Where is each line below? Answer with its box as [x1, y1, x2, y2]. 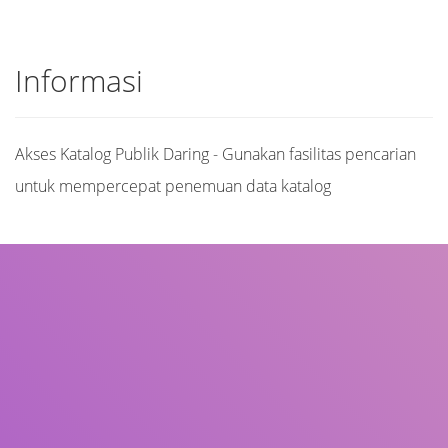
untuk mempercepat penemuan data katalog [15, 175, 331, 197]
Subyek [22, 420, 69, 437]
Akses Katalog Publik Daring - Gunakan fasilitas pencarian [15, 143, 416, 165]
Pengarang [22, 362, 89, 379]
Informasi [15, 60, 143, 101]
